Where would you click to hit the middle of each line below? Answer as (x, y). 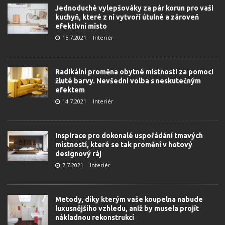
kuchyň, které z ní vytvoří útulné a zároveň (127, 17)
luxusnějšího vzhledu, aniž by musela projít (127, 208)
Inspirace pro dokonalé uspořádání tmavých (129, 136)
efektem (70, 90)
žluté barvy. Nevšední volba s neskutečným (128, 81)
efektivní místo (81, 26)
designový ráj (78, 154)
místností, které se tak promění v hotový (124, 145)
